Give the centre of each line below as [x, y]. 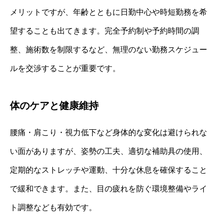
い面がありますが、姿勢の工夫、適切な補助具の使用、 [109, 151]
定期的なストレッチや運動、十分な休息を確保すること [109, 170]
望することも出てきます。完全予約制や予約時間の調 [105, 31]
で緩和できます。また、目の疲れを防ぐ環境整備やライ [109, 189]
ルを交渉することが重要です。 [65, 69]
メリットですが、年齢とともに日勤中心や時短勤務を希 [109, 12]
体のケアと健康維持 [54, 106]
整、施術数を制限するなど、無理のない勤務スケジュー [109, 50]
